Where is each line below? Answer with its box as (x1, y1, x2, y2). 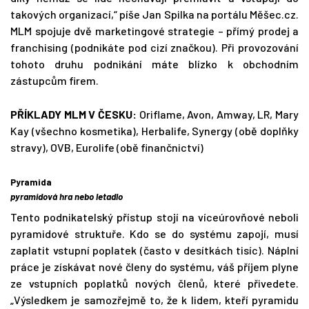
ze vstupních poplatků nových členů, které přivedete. (10, 277, 299, 290)
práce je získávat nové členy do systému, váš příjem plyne (10, 260, 299, 274)
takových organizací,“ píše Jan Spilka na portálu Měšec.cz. (10, 8, 299, 21)
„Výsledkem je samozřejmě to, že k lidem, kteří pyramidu (10, 293, 299, 307)
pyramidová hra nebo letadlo (10, 191, 123, 203)
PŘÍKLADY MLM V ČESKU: (10, 108, 137, 121)
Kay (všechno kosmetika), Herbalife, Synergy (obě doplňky (10, 124, 299, 138)
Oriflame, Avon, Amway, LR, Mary (136, 108, 299, 121)
